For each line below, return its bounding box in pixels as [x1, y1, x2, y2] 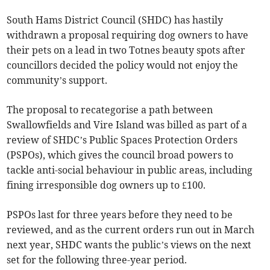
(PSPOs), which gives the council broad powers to [7, 149, 234, 162]
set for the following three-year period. [7, 254, 187, 266]
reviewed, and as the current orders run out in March [7, 224, 255, 236]
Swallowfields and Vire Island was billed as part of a [7, 119, 248, 131]
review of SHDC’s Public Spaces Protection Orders [7, 134, 238, 146]
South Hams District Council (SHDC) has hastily [7, 14, 224, 27]
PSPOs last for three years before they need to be [7, 209, 233, 221]
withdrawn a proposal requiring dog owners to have [7, 29, 249, 42]
